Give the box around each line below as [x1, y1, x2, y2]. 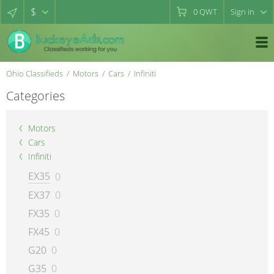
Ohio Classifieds [6, 68, 63, 79]
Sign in [231, 6, 254, 17]
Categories [6, 87, 65, 104]
